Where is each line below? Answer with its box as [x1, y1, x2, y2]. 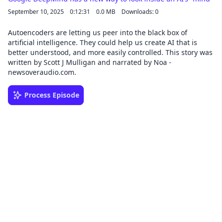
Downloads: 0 [121, 7, 159, 16]
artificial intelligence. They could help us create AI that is [8, 38, 197, 47]
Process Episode [24, 90, 79, 100]
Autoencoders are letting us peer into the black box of [8, 28, 187, 37]
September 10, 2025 [8, 7, 64, 16]
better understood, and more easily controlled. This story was [8, 48, 213, 57]
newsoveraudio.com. [8, 67, 76, 77]
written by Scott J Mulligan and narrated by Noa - [8, 57, 171, 67]
